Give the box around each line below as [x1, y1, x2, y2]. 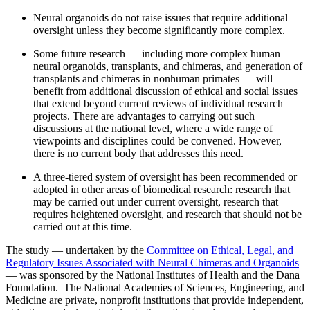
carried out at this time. [33, 221, 132, 233]
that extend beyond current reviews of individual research [33, 98, 283, 110]
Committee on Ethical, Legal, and [147, 244, 293, 257]
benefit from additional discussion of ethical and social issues [33, 85, 298, 98]
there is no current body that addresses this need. [33, 147, 244, 160]
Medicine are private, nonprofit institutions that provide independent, [6, 294, 304, 307]
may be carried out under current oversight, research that [33, 196, 278, 208]
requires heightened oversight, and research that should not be [33, 208, 302, 221]
